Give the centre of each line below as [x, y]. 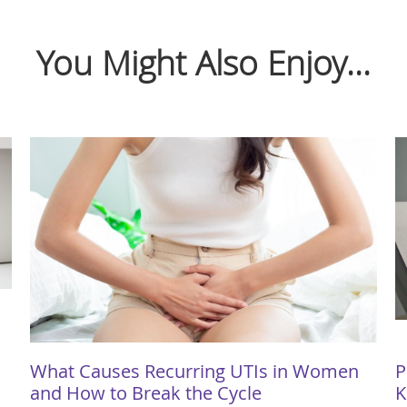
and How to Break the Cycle [146, 392]
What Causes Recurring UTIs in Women [194, 371]
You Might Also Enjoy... [203, 62]
